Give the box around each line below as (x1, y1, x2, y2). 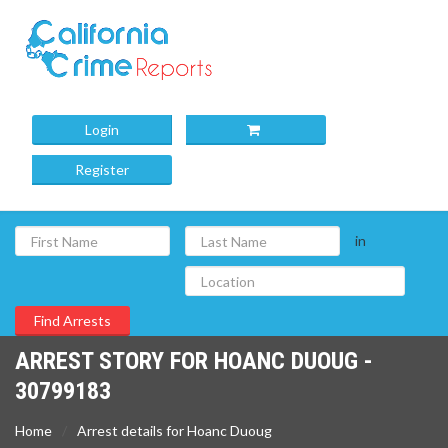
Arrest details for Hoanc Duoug (77, 422, 272, 439)
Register (75, 161, 129, 178)
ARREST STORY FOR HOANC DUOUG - (15, 347, 373, 375)
